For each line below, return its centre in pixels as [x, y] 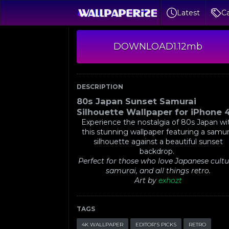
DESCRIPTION [100, 87]
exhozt [170, 180]
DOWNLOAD [144, 47]
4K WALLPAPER [103, 225]
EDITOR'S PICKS [156, 225]
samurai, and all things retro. [158, 171]
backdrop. [158, 151]
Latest [189, 13]
